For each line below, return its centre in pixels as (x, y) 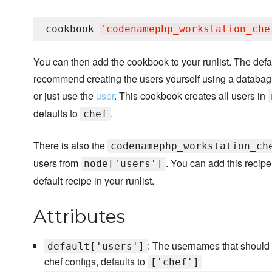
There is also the (70, 146)
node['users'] (123, 164)
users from (57, 163)
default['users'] (96, 246)
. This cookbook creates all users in (191, 96)
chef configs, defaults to (96, 262)
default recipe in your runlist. (94, 181)
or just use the (65, 96)
